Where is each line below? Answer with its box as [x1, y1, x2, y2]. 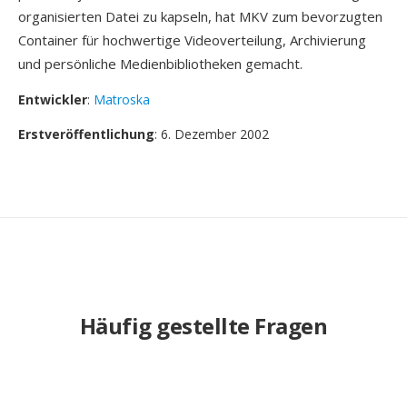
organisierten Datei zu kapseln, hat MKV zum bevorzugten [18, 7, 382, 25]
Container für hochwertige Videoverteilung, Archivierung [18, 31, 366, 49]
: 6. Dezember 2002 [154, 125, 269, 143]
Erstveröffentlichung [18, 125, 154, 143]
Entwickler [18, 91, 87, 108]
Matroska [94, 91, 150, 108]
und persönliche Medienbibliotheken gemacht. [18, 55, 303, 73]
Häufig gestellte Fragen [79, 311, 328, 341]
